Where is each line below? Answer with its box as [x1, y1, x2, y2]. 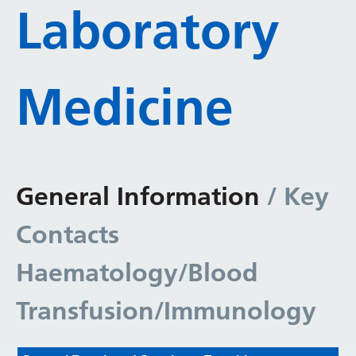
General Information [16, 181, 260, 211]
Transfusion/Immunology [16, 296, 316, 326]
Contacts [16, 219, 119, 250]
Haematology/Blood [16, 257, 258, 288]
